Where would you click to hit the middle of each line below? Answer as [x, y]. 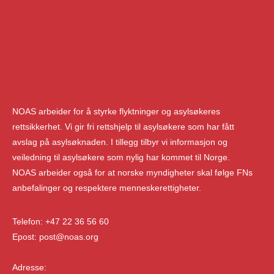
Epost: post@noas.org [55, 236]
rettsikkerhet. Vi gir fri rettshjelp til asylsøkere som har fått [123, 126]
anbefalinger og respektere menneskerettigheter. [107, 187]
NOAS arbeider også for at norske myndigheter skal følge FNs [132, 172]
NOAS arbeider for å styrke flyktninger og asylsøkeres [116, 111]
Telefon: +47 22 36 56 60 [61, 221]
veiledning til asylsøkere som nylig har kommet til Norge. [121, 157]
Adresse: [29, 267]
